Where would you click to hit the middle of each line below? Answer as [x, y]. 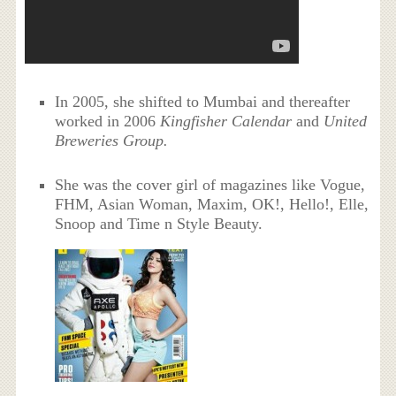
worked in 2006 [108, 122]
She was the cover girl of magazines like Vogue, [210, 185]
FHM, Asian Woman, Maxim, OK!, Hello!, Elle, [212, 205]
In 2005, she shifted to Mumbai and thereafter [203, 102]
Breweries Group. [112, 141]
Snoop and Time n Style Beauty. [161, 224]
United [346, 122]
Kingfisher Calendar [226, 122]
